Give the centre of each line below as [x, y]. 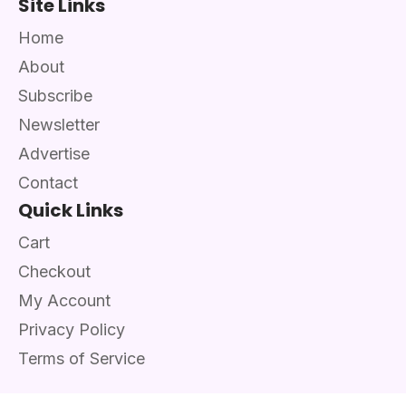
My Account [64, 301]
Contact [48, 183]
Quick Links [71, 211]
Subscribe [55, 96]
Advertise [54, 154]
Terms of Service [82, 359]
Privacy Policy [72, 330]
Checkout [54, 272]
